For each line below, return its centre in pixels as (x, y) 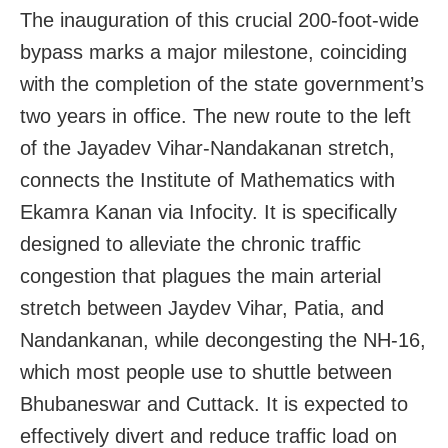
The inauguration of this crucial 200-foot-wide (219, 19)
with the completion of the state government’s (222, 83)
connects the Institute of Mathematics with (207, 179)
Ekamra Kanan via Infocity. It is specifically (208, 211)
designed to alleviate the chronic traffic (190, 243)
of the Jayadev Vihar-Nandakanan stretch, (207, 147)
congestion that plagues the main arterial (200, 275)
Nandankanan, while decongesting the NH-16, (223, 339)
